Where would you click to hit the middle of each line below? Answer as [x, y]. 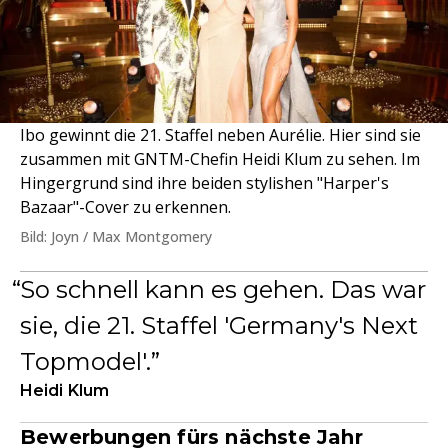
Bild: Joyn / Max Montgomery [116, 236]
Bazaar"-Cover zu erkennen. [125, 206]
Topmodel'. [85, 361]
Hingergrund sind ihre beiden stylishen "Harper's [204, 182]
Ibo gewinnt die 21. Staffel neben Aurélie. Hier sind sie [220, 134]
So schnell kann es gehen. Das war [223, 289]
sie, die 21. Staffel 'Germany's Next [219, 325]
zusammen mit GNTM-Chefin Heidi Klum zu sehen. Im [220, 158]
